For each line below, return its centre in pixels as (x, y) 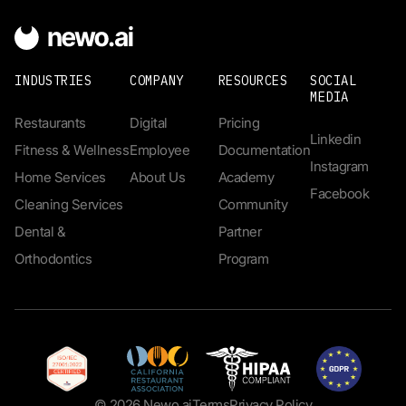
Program (243, 259)
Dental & (40, 232)
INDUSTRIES (53, 81)
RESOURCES (253, 81)
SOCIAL (333, 81)
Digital (149, 123)
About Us (158, 177)
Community (253, 204)
